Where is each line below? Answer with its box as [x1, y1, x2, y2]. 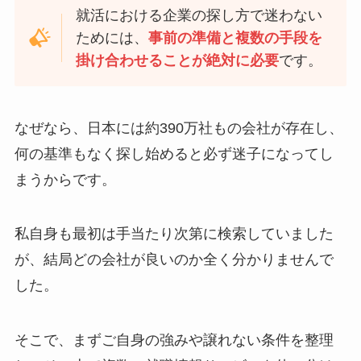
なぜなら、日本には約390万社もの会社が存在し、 [14, 119, 343, 136]
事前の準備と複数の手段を [148, 29, 323, 46]
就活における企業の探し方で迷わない [76, 6, 323, 23]
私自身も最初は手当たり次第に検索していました [14, 226, 334, 243]
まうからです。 [14, 171, 116, 188]
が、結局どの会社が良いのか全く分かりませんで [14, 251, 334, 268]
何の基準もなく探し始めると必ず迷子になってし [14, 145, 334, 162]
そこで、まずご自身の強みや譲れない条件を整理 [14, 332, 334, 349]
